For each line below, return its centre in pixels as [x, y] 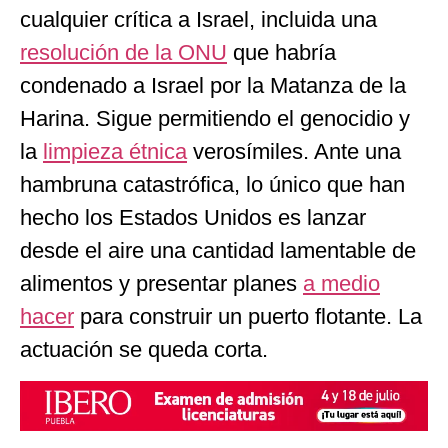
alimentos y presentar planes [161, 284]
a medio [341, 284]
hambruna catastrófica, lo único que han [212, 185]
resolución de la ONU [123, 53]
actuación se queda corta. [144, 350]
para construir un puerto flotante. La [248, 317]
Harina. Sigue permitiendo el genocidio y [215, 119]
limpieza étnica [115, 152]
